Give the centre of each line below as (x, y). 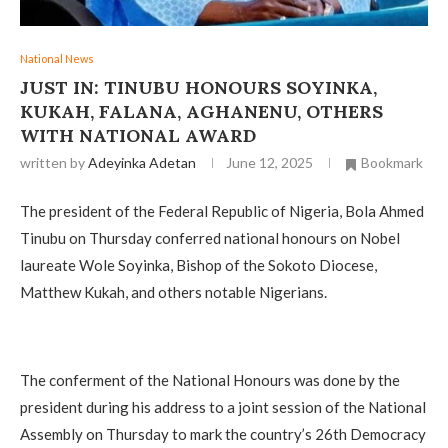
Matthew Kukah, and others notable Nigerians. (173, 291)
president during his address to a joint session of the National (223, 406)
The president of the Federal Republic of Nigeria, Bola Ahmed (222, 210)
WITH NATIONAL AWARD (138, 136)
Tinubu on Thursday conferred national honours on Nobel (210, 237)
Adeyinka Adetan (142, 163)
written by (54, 163)
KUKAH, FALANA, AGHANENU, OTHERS (201, 112)
